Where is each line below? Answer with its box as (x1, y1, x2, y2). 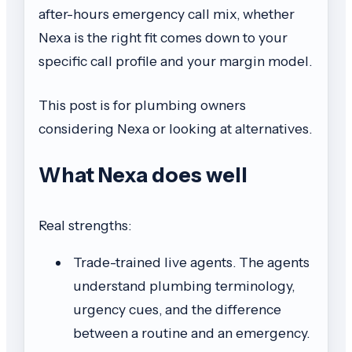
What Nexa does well (38, 162, 247, 188)
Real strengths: (38, 216, 131, 233)
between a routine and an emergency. (73, 324, 310, 342)
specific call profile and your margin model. (38, 53, 312, 69)
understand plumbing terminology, (73, 277, 295, 295)
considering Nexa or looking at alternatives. (38, 120, 312, 137)
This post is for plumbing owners (38, 97, 246, 113)
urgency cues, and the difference (73, 301, 281, 318)
